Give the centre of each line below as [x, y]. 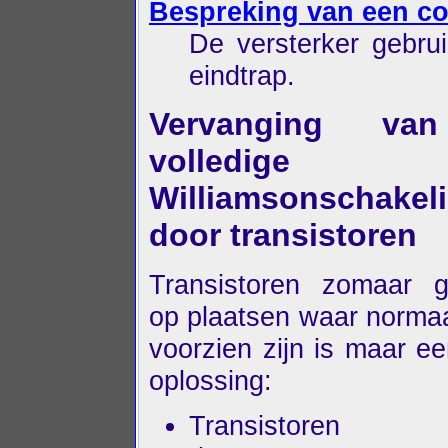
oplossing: [210, 381]
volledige [219, 161]
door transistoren [283, 235]
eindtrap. [242, 75]
